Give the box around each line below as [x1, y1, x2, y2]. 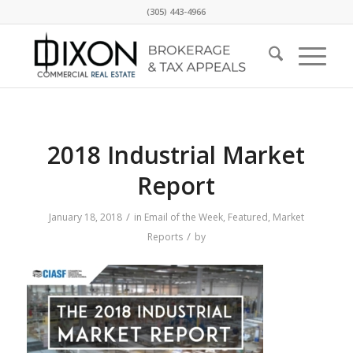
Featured [227, 210, 268, 224]
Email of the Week [143, 210, 223, 224]
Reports [147, 230, 183, 243]
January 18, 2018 [48, 210, 122, 224]
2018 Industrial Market [47, 139, 306, 171]
